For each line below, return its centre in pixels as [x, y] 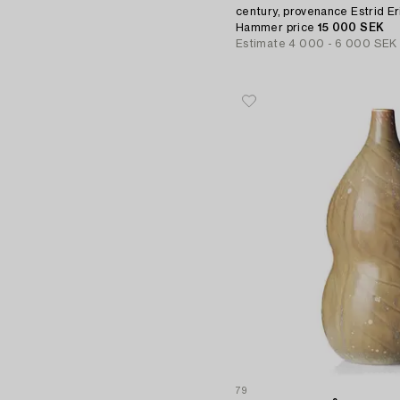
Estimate [261, 43]
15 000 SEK [351, 27]
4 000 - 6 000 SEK [343, 43]
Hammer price [277, 27]
